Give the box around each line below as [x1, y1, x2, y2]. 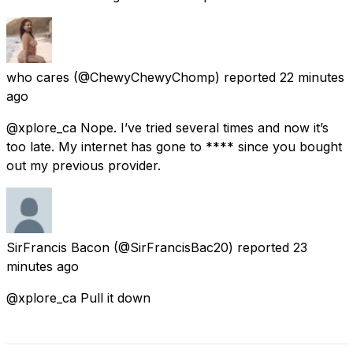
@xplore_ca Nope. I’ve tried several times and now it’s [6, 119, 329, 136]
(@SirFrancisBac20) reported [113, 239, 289, 255]
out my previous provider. [6, 157, 161, 173]
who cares [6, 69, 69, 85]
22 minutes [280, 69, 344, 85]
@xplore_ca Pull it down [6, 289, 150, 306]
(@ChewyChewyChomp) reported [73, 69, 276, 85]
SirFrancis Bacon [6, 239, 110, 255]
